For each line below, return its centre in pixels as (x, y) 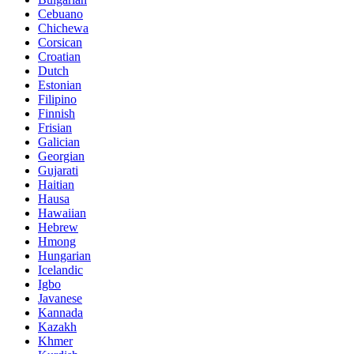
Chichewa (63, 28)
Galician (59, 142)
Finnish (56, 114)
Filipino (57, 100)
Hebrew (58, 228)
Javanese (60, 299)
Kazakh (57, 327)
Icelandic (60, 270)
